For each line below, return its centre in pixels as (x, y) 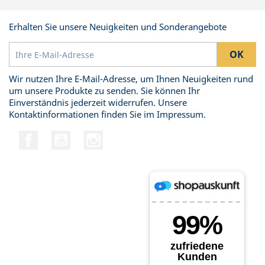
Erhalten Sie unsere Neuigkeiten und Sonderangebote (118, 27)
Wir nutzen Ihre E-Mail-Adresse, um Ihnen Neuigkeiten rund (131, 79)
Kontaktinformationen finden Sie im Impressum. (107, 114)
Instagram (123, 136)
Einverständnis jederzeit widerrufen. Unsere (98, 102)
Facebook (56, 136)
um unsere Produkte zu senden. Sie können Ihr (104, 91)
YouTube (88, 136)
